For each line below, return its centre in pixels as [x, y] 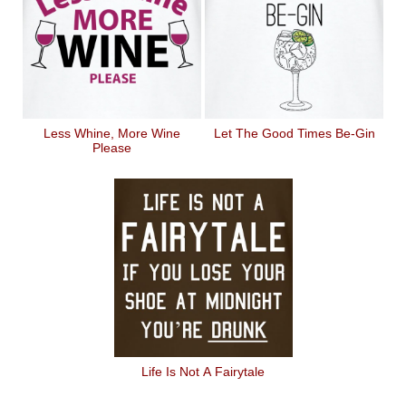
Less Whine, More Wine [112, 133]
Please [112, 148]
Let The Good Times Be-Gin [294, 133]
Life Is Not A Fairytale [203, 372]
